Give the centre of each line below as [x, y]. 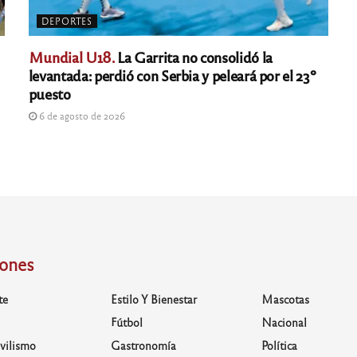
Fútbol [126, 322]
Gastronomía [143, 345]
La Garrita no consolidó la [193, 57]
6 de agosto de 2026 [80, 116]
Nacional [284, 322]
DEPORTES [67, 21]
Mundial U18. [71, 57]
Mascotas [286, 299]
